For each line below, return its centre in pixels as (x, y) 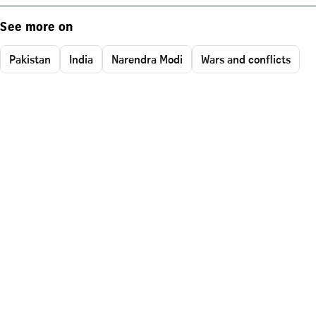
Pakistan (30, 59)
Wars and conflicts (246, 59)
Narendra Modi (147, 59)
